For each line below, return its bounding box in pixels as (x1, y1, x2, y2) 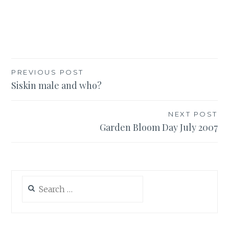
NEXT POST (168, 109, 218, 118)
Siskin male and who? (11, 79, 102, 91)
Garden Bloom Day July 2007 (99, 121, 218, 133)
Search (21, 176, 45, 185)
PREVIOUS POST (11, 67, 84, 76)
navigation (11, 83, 79, 103)
